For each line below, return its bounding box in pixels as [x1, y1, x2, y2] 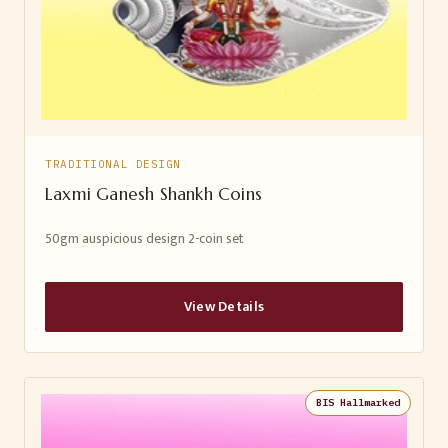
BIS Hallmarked [316, 396, 400, 409]
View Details [183, 295, 265, 318]
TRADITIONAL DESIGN [45, 156, 181, 171]
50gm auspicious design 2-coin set [45, 228, 244, 250]
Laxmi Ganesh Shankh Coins [45, 182, 262, 205]
